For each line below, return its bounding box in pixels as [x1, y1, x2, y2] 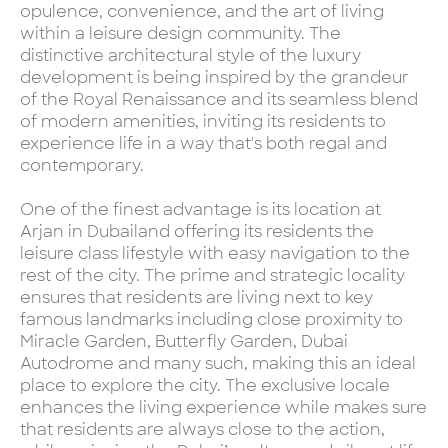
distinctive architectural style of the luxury [20, 44, 361, 66]
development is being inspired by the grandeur [20, 66, 409, 88]
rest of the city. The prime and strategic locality [20, 264, 405, 286]
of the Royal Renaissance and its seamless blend [20, 88, 418, 110]
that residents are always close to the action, [20, 418, 385, 440]
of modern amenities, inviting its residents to [20, 110, 386, 132]
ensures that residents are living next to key [20, 286, 373, 308]
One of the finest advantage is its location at [20, 198, 381, 220]
